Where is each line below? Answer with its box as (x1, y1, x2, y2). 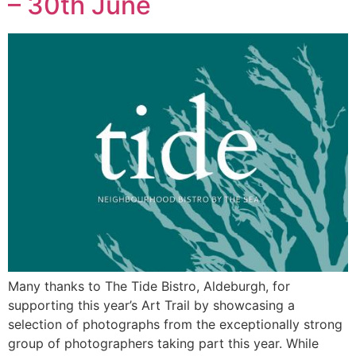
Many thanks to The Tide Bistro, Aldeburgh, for (8, 278, 290, 295)
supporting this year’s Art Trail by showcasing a (8, 297, 295, 314)
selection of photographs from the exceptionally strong (8, 316, 342, 333)
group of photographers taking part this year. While (8, 335, 319, 352)
